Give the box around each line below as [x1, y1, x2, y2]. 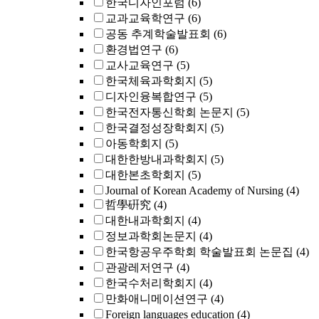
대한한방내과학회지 [105, 153, 208, 165]
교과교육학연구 [105, 12, 185, 24]
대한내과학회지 [105, 214, 185, 226]
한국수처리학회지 [105, 277, 197, 289]
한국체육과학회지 [105, 75, 197, 87]
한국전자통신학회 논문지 [105, 106, 234, 118]
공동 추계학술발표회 [105, 28, 211, 40]
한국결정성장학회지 [105, 122, 208, 134]
